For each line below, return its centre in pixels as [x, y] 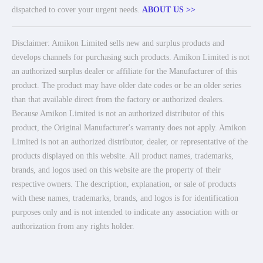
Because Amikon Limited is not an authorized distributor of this [118, 114]
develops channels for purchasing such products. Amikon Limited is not [131, 57]
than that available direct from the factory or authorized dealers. [118, 100]
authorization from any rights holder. [73, 226]
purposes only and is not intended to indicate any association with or [125, 212]
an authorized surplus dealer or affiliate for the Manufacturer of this [124, 71]
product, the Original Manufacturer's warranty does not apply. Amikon [129, 128]
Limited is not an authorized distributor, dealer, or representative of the [130, 142]
